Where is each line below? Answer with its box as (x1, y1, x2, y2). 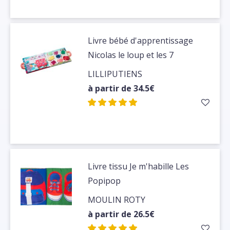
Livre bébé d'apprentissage (88, 34, 194, 46)
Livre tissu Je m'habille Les (88, 160, 189, 172)
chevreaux (88, 63, 128, 75)
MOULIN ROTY (88, 194, 146, 205)
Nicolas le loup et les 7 (88, 49, 174, 61)
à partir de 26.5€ (88, 208, 155, 220)
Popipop (88, 175, 121, 186)
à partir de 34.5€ (88, 82, 155, 94)
